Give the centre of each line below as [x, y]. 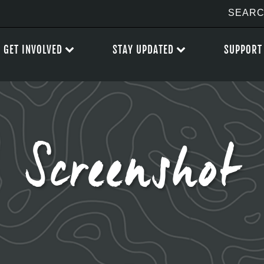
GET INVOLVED [33, 50]
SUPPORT [243, 50]
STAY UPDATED [143, 50]
